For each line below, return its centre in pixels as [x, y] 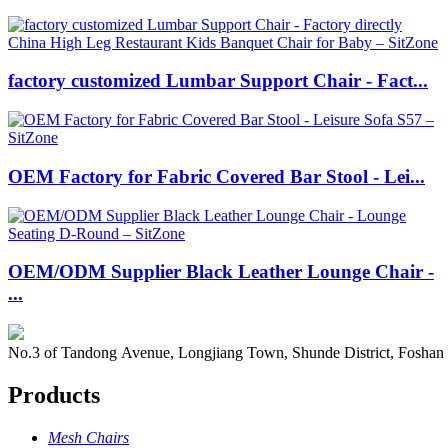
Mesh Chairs [88, 437]
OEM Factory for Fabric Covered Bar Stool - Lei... [216, 176]
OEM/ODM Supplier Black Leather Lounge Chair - [221, 272]
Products [54, 394]
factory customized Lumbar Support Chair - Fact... [218, 81]
